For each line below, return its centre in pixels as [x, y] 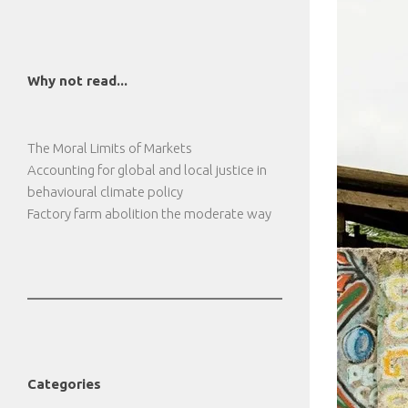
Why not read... [77, 81]
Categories [64, 384]
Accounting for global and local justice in [147, 170]
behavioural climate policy [105, 192]
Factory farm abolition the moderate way [149, 214]
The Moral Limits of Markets [110, 148]
